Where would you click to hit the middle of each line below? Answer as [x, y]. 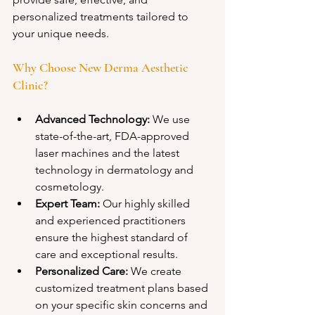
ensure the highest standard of [113, 237]
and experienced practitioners [112, 220]
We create [156, 271]
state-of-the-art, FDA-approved [114, 136]
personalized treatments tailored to [102, 17]
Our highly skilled [146, 204]
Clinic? [32, 85]
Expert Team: [67, 204]
